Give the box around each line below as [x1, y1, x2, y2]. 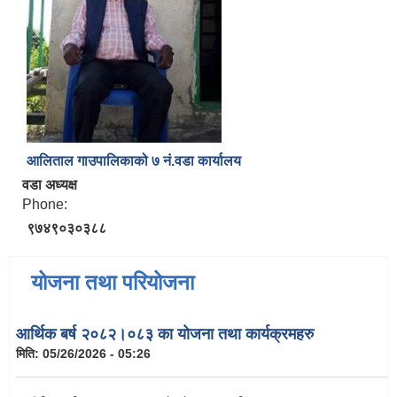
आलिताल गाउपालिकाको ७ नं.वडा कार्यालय [27, 153, 241, 169]
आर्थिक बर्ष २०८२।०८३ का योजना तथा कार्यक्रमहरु [16, 325, 314, 344]
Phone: [22, 197, 71, 213]
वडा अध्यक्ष [22, 177, 77, 193]
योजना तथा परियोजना [31, 270, 194, 295]
